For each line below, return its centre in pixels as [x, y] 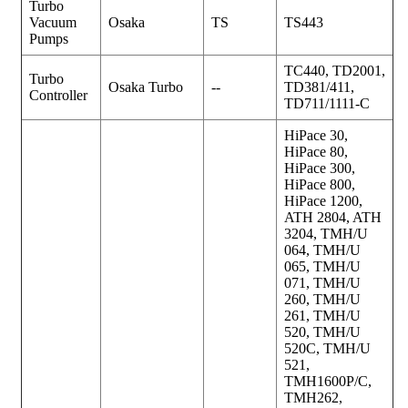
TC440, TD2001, [335, 70]
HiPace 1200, [323, 200]
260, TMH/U [322, 299]
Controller [58, 95]
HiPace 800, [320, 184]
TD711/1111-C [327, 103]
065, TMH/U [322, 266]
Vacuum [53, 22]
